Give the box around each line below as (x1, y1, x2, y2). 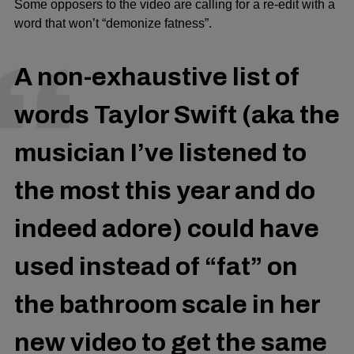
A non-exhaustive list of (14, 62, 299, 91)
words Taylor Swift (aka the (14, 100, 340, 129)
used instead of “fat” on (14, 252, 298, 281)
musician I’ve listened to (14, 138, 307, 167)
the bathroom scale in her (14, 290, 320, 318)
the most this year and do (14, 176, 315, 205)
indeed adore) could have (14, 214, 319, 243)
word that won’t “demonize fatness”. (14, 16, 212, 30)
